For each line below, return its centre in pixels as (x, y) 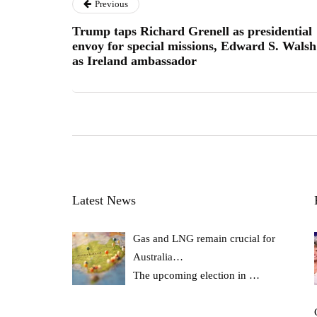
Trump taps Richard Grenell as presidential (192, 31)
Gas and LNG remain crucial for (204, 238)
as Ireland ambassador (134, 60)
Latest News (104, 200)
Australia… (158, 257)
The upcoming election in (191, 275)
